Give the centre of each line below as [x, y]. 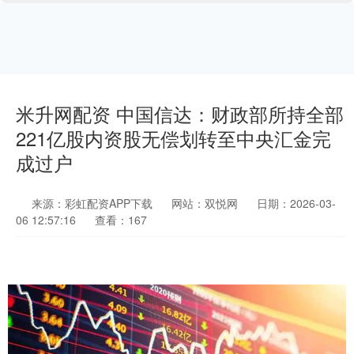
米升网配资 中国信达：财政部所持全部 [180, 114]
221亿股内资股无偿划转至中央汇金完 [173, 138]
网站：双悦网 [205, 203]
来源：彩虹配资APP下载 [94, 203]
